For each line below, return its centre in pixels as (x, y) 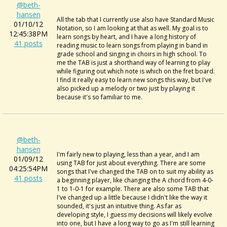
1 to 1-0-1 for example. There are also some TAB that (133, 189)
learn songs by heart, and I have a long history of (126, 37)
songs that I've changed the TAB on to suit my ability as (135, 172)
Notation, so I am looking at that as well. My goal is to (133, 28)
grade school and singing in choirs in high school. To (132, 54)
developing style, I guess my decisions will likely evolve (135, 215)
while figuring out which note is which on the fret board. (136, 71)
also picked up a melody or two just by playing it (126, 88)
